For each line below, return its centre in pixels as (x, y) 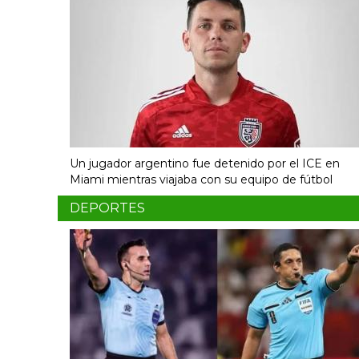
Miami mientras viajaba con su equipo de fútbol (201, 180)
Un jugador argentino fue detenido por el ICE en (205, 164)
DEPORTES (107, 208)
